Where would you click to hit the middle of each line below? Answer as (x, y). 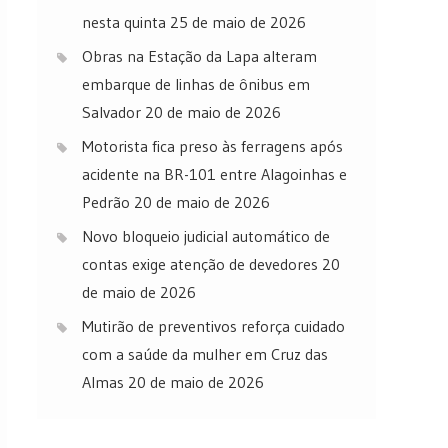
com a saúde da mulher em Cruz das (205, 354)
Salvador (111, 112)
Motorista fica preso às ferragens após (212, 146)
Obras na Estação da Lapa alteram (199, 56)
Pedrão (106, 202)
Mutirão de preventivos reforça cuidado (213, 326)
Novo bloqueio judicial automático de (206, 236)
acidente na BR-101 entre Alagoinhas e (214, 174)
